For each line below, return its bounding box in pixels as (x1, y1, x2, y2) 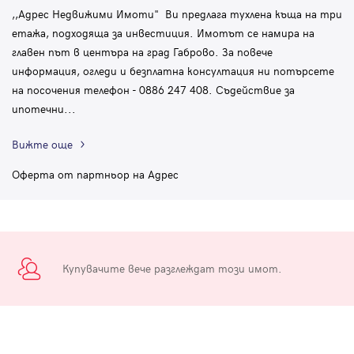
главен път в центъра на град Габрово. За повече (12, 43, 273, 59)
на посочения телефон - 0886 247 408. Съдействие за (12, 81, 295, 97)
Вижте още (12, 136, 73, 152)
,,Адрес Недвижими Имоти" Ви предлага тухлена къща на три (12, 6, 342, 21)
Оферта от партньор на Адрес (12, 166, 179, 182)
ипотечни (12, 100, 64, 116)
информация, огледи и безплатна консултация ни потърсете (12, 62, 334, 78)
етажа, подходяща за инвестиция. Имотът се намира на (12, 24, 314, 40)
